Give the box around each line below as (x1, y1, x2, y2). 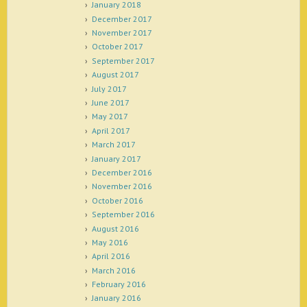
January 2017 (91, 153, 141, 164)
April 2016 (91, 251, 130, 262)
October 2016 (91, 195, 143, 206)
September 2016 (91, 209, 155, 220)
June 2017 (91, 97, 130, 108)
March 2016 (91, 265, 136, 275)
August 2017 (91, 69, 139, 80)
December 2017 (91, 13, 152, 24)
